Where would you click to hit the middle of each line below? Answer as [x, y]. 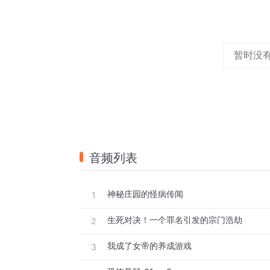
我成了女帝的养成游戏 [149, 246]
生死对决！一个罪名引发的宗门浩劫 [175, 220]
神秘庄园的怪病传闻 [145, 194]
